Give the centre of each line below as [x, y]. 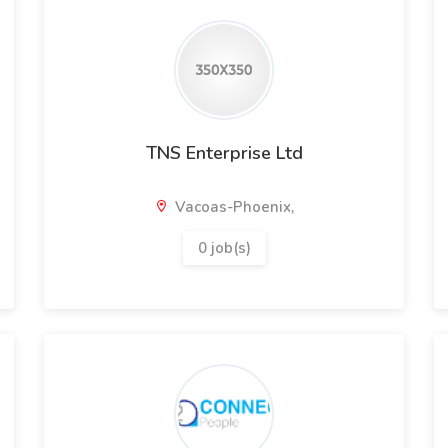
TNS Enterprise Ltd [224, 153]
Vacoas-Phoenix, [232, 207]
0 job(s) [224, 248]
